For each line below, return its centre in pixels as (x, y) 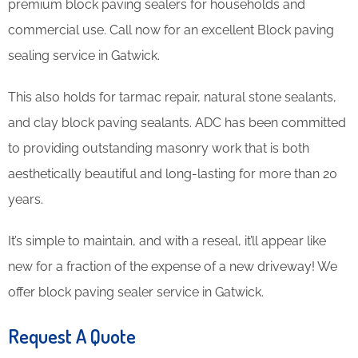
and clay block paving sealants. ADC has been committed (177, 122)
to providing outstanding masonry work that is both (159, 148)
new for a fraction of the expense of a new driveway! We (173, 266)
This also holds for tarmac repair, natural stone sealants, (172, 97)
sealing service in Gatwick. (84, 55)
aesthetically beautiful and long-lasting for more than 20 (173, 173)
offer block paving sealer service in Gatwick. (136, 292)
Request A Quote (72, 336)
